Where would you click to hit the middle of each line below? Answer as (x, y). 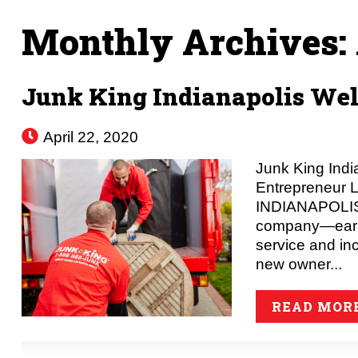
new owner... (299, 264)
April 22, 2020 (89, 137)
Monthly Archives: (188, 41)
